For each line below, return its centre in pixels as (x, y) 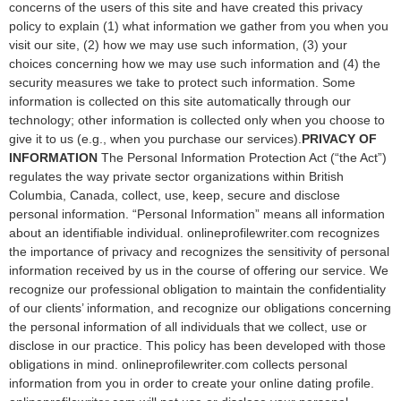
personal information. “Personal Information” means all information (197, 214)
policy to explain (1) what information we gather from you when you (199, 26)
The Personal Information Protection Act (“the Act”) (242, 158)
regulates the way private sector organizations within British (176, 176)
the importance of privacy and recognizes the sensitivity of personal (199, 252)
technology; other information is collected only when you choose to (197, 120)
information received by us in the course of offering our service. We (199, 270)
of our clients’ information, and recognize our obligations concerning (200, 308)
